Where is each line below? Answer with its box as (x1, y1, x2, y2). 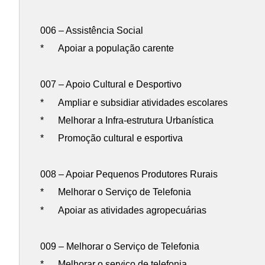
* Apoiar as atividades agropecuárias (40, 205, 207, 215)
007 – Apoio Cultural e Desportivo (40, 79, 182, 90)
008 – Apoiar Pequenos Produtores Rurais (40, 169, 218, 180)
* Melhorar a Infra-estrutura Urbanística (40, 115, 214, 125)
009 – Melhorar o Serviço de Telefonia (40, 241, 200, 251)
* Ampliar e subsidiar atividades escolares (40, 97, 228, 108)
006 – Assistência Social (40, 25, 144, 36)
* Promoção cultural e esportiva (40, 133, 183, 144)
